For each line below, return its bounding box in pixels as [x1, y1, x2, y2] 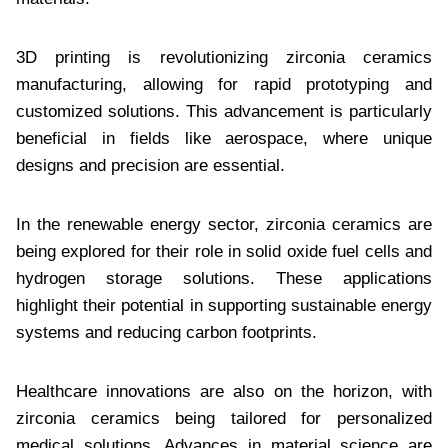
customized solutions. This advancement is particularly [16, 101, 432, 121]
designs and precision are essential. [16, 155, 285, 175]
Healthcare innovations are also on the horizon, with [16, 381, 432, 401]
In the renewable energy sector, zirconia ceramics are [16, 214, 432, 234]
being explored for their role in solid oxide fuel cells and [16, 241, 432, 261]
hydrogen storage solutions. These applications [16, 268, 432, 288]
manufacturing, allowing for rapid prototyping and [16, 74, 432, 94]
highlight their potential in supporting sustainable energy [16, 295, 432, 315]
